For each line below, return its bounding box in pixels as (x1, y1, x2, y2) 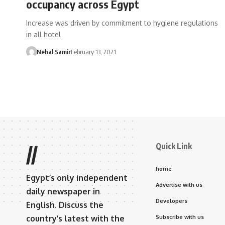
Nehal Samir (36, 47, 71, 56)
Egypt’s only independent (26, 172, 128, 183)
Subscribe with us (156, 213, 204, 220)
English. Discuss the (26, 199, 103, 210)
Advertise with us (156, 181, 202, 188)
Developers (156, 197, 187, 204)
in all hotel (26, 30, 61, 39)
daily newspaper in (26, 186, 100, 196)
